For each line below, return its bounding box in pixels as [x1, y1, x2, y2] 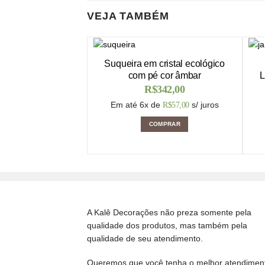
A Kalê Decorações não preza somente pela [87, 208, 251, 218]
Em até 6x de [111, 100, 163, 110]
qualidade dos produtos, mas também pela [87, 221, 247, 231]
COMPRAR [148, 120, 180, 127]
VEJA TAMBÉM [87, 10, 169, 22]
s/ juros [191, 100, 219, 110]
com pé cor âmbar [128, 70, 201, 81]
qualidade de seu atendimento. [87, 234, 203, 244]
